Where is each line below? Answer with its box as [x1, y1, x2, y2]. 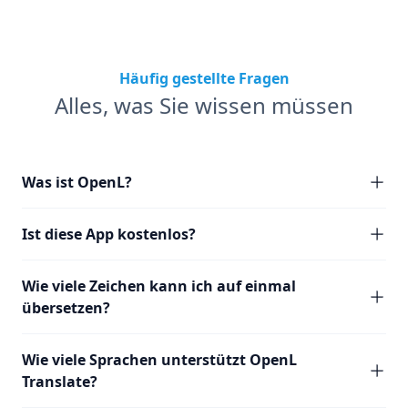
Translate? [22, 372, 97, 392]
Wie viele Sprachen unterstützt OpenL [22, 350, 297, 370]
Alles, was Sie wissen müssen [55, 90, 353, 120]
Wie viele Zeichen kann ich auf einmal [22, 276, 296, 296]
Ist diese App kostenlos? [22, 224, 196, 244]
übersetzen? [22, 298, 110, 318]
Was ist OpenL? [22, 172, 132, 192]
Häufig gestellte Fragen [118, 68, 290, 88]
